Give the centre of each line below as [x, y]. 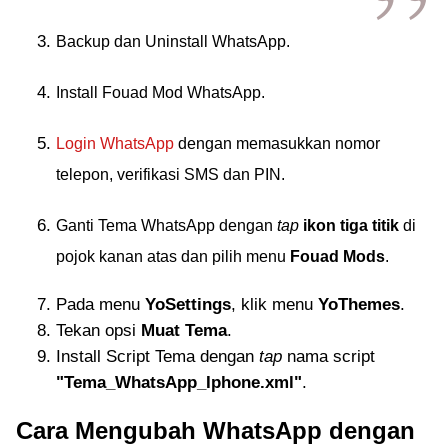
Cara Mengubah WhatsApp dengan [215, 430]
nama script [328, 356]
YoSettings [188, 304]
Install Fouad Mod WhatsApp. [160, 92]
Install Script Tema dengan [157, 356]
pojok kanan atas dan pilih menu [173, 256]
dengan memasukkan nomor [277, 143]
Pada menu [100, 304]
